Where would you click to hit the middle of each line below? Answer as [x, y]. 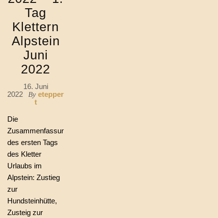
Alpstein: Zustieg [34, 177]
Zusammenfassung [38, 131]
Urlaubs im [25, 166]
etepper [51, 94]
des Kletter [24, 154]
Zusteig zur [25, 212]
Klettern [36, 27]
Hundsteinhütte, [32, 201]
